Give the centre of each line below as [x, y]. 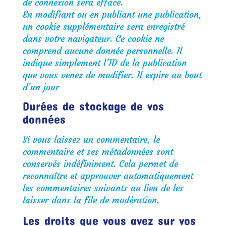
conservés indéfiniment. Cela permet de [100, 164]
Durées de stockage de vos [93, 106]
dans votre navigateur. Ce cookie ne [93, 39]
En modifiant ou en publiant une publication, [112, 14]
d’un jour [41, 87]
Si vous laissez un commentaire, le [91, 139]
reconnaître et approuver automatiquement [108, 176]
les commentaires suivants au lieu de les [103, 188]
